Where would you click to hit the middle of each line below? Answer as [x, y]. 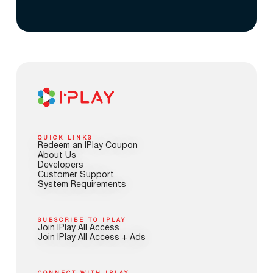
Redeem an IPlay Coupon [87, 146]
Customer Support [76, 175]
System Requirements [82, 185]
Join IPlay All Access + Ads [91, 238]
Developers [60, 165]
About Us [57, 156]
